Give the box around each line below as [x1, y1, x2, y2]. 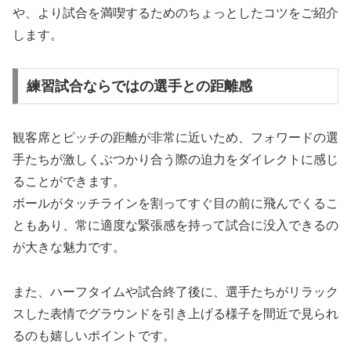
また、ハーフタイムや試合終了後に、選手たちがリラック [13, 284, 338, 299]
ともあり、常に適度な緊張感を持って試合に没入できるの [13, 219, 338, 233]
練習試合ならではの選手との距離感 [26, 78, 252, 95]
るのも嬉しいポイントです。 [13, 328, 175, 342]
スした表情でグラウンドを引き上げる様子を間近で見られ [13, 306, 338, 320]
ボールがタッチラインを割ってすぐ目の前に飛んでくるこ [13, 197, 338, 211]
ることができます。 [13, 175, 125, 189]
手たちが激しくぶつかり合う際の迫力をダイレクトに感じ [13, 153, 338, 167]
